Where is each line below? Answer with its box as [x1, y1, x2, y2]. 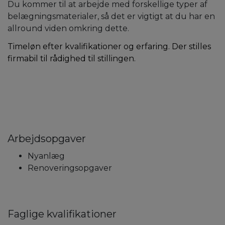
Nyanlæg [28, 151, 65, 161]
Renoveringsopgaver [28, 163, 112, 173]
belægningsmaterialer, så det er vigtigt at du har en [8, 11, 215, 21]
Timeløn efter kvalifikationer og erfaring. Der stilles [8, 41, 211, 51]
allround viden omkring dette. [8, 23, 129, 33]
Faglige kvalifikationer [8, 207, 117, 220]
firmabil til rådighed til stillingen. [8, 53, 136, 63]
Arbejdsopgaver [8, 132, 86, 145]
